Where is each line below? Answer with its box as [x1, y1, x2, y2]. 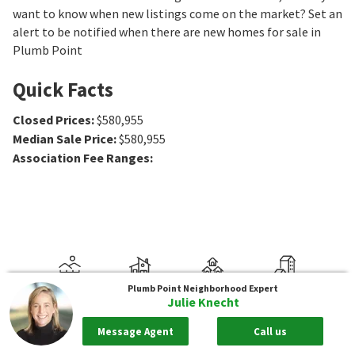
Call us [254, 324, 288, 338]
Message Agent [97, 324, 174, 338]
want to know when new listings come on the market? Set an [13, 5, 342, 21]
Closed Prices [13, 111, 91, 128]
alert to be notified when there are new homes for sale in [13, 23, 321, 40]
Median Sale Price [13, 130, 113, 147]
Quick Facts [13, 76, 113, 102]
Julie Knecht [166, 294, 239, 310]
